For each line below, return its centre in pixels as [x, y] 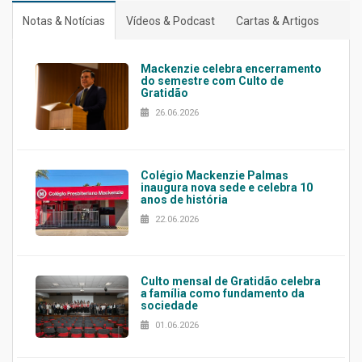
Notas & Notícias [64, 21]
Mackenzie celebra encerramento [231, 68]
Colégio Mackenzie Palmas [214, 175]
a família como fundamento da [222, 294]
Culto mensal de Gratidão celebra [230, 282]
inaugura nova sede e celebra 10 [226, 187]
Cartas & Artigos [278, 21]
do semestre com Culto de [212, 80]
